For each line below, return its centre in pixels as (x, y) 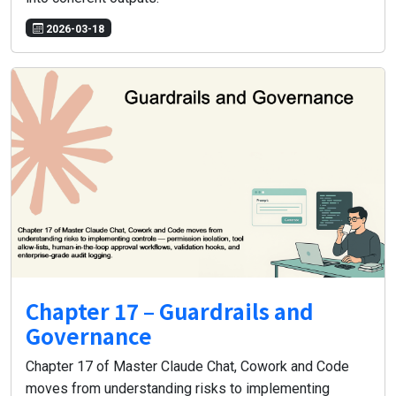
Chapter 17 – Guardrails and (170, 311)
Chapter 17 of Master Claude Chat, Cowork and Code (187, 367)
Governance (89, 336)
